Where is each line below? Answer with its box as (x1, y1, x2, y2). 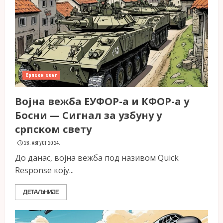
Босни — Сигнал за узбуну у (15, 109, 162, 122)
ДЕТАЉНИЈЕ (23, 188, 59, 196)
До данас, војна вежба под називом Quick (15, 152, 179, 163)
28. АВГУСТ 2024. (23, 139, 60, 146)
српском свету (15, 122, 92, 136)
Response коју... (15, 165, 74, 176)
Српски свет (25, 71, 58, 79)
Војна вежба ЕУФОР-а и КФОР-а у (15, 95, 189, 108)
